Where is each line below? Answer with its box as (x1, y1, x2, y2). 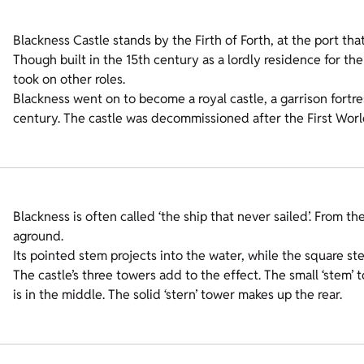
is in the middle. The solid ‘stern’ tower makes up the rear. (13, 286, 342, 304)
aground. (13, 227, 63, 245)
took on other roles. (13, 71, 125, 89)
